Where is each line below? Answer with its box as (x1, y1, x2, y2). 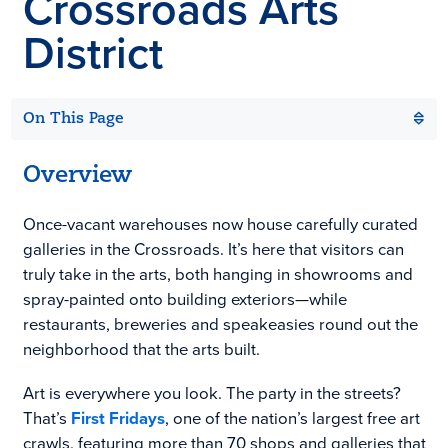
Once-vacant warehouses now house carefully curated (22, 212, 418, 237)
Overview (22, 163, 132, 188)
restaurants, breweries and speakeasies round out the (22, 312, 418, 337)
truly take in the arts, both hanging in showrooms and (22, 262, 413, 287)
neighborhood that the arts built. (22, 337, 260, 362)
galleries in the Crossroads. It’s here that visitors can (22, 237, 404, 262)
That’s (22, 405, 71, 431)
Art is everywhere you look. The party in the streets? (22, 380, 401, 406)
